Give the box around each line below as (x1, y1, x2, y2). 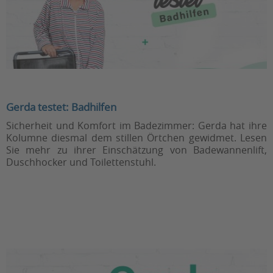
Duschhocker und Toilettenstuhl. (6, 155, 156, 169)
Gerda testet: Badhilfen (6, 100, 116, 114)
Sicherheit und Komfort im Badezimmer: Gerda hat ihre (6, 119, 267, 132)
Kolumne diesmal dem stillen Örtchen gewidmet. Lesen (6, 131, 267, 144)
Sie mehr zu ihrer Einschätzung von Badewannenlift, (6, 143, 267, 157)
